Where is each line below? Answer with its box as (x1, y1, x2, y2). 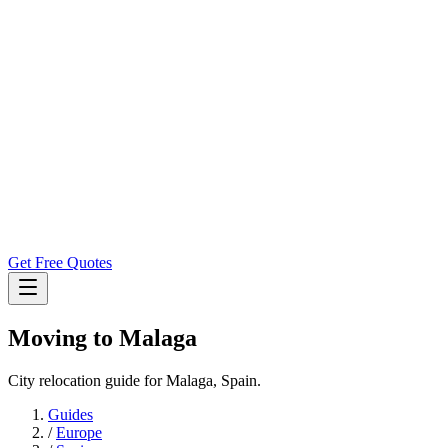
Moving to (8, 325, 119, 352)
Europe (56, 423, 102, 441)
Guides (48, 405, 93, 423)
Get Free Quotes (8, 254, 112, 272)
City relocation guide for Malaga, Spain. (8, 371, 261, 389)
